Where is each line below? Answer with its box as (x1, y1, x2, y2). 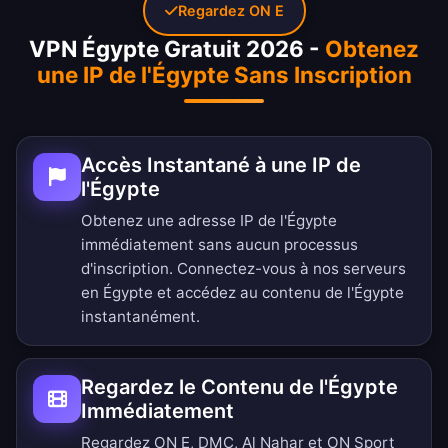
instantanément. (81, 307, 200, 327)
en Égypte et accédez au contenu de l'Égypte (81, 283, 404, 303)
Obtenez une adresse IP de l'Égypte (81, 211, 337, 231)
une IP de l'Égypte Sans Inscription (36, 61, 412, 89)
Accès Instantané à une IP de (81, 153, 361, 178)
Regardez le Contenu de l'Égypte (81, 375, 398, 400)
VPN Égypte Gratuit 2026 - (29, 35, 325, 63)
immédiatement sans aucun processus (81, 235, 358, 255)
